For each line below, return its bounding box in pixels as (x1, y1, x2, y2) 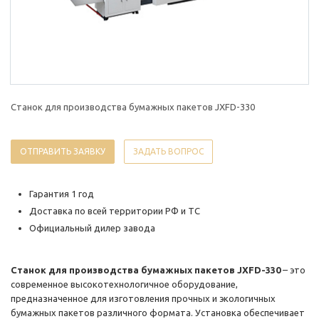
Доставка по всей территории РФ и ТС (29, 206, 200, 216)
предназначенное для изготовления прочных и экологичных (11, 293, 276, 304)
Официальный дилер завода (29, 223, 155, 234)
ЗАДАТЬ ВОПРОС (133, 147, 204, 157)
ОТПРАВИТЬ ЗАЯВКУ (20, 147, 105, 157)
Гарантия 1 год (29, 189, 94, 199)
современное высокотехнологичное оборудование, (11, 279, 238, 290)
